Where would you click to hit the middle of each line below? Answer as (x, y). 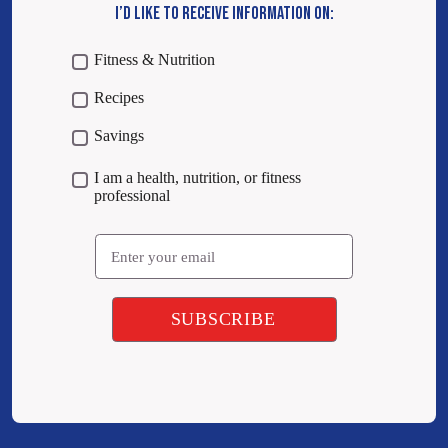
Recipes (119, 98)
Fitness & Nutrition (155, 60)
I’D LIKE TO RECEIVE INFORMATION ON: (224, 14)
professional (132, 196)
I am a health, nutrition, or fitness (198, 178)
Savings (119, 136)
